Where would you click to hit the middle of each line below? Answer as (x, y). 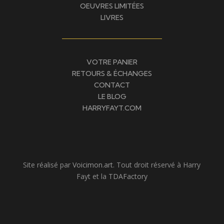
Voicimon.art (93, 165)
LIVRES (112, 18)
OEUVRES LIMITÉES (112, 6)
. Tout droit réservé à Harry (157, 165)
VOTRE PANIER (112, 62)
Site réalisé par (48, 165)
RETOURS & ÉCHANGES (112, 74)
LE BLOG (112, 97)
